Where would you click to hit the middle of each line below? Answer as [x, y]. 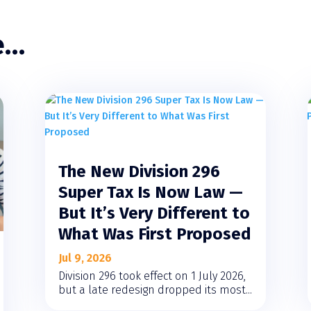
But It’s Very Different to [154, 213]
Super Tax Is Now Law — [150, 192]
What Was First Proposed [154, 234]
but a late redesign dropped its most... [155, 289]
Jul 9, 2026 [85, 258]
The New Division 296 [139, 171]
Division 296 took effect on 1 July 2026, [152, 276]
